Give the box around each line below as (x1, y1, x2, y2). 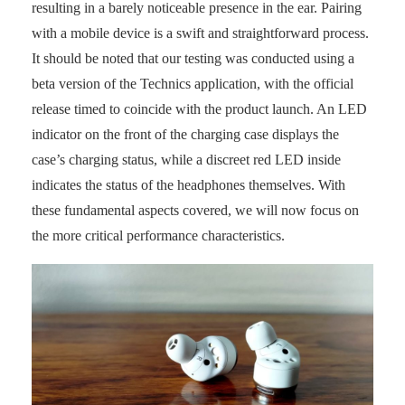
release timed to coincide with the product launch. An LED (32, 100, 367, 117)
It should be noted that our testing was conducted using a (32, 50, 354, 66)
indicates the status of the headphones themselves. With (32, 176, 345, 193)
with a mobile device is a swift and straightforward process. (32, 24, 369, 41)
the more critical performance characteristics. (32, 227, 285, 243)
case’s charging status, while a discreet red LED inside (32, 151, 341, 167)
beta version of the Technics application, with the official (32, 75, 353, 91)
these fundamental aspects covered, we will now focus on (32, 202, 359, 218)
